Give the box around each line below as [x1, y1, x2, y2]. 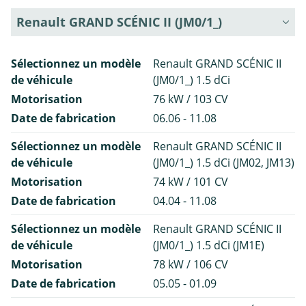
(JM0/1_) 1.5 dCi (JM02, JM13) [153, 154, 294, 170]
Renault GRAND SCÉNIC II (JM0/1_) [16, 13, 222, 30]
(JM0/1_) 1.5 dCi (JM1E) [153, 237, 264, 253]
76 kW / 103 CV [153, 91, 228, 107]
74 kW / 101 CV [153, 173, 228, 189]
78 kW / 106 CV [153, 256, 228, 272]
